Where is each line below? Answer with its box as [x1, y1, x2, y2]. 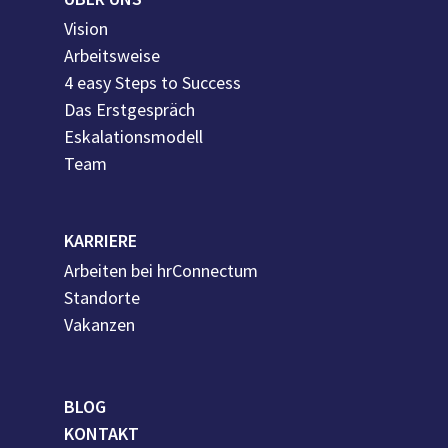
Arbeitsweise [64, 44, 161, 68]
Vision [64, 17, 109, 41]
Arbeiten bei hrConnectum [64, 259, 259, 283]
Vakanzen [64, 313, 136, 337]
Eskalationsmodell [64, 125, 204, 149]
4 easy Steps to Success [64, 71, 242, 95]
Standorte [64, 286, 141, 310]
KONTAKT [64, 422, 140, 446]
